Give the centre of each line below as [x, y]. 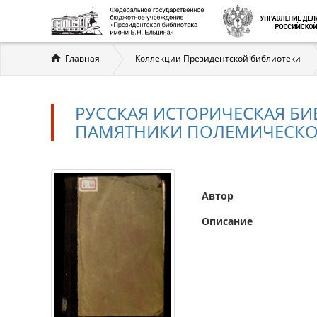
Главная [82, 58]
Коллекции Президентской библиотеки [218, 58]
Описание [227, 221]
